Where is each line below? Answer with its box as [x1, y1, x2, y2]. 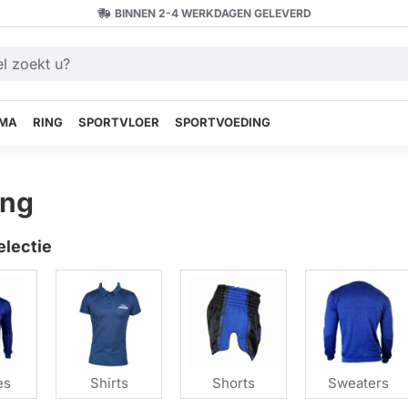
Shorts [212, 374, 256, 393]
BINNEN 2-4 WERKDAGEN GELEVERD [114, 5, 311, 20]
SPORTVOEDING [175, 115, 270, 129]
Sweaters [328, 374, 390, 393]
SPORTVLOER [78, 115, 159, 129]
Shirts [89, 374, 128, 393]
